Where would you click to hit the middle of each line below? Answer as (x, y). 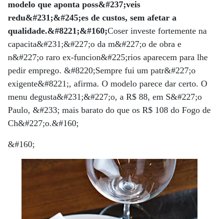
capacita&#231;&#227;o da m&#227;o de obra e (95, 44)
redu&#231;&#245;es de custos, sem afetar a (92, 17)
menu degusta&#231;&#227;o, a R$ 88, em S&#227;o (105, 97)
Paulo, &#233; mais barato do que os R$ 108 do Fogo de (109, 110)
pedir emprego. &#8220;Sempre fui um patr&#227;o (102, 70)
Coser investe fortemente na (157, 31)
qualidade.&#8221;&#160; (58, 31)
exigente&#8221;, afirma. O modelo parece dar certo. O (108, 83)
